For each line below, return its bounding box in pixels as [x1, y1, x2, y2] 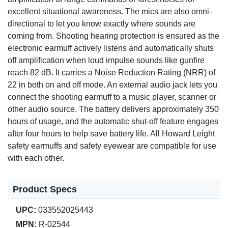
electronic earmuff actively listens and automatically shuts [8, 44, 214, 53]
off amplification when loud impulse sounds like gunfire [8, 56, 205, 65]
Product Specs [13, 184, 77, 195]
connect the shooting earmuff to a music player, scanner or [8, 93, 216, 102]
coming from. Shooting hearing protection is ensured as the [8, 32, 219, 41]
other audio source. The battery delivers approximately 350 [8, 105, 219, 114]
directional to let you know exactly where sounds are [8, 19, 195, 28]
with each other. [8, 154, 64, 163]
